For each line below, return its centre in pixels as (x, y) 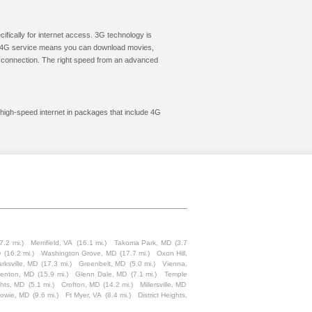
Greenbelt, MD (102, 264)
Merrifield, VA (52, 243)
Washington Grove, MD (79, 253)
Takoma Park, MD (142, 243)
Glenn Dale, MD (101, 274)
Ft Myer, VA (83, 295)
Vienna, (175, 264)
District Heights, (163, 295)
